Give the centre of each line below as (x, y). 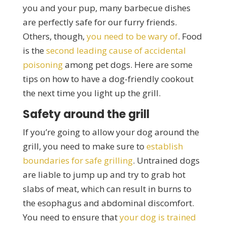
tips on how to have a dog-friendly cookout (108, 79)
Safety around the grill (86, 114)
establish (164, 146)
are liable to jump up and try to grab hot (104, 174)
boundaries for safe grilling (78, 160)
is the (34, 50)
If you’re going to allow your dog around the (111, 132)
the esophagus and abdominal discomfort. (108, 203)
